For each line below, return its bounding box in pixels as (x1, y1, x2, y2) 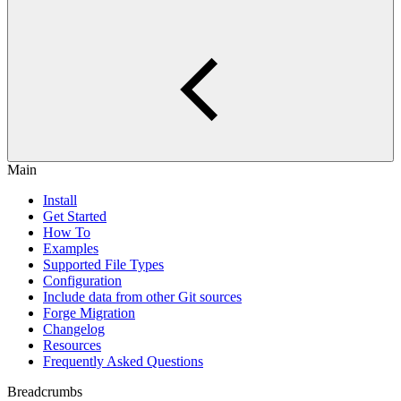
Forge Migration (43, 305, 135, 320)
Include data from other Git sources (43, 289, 242, 304)
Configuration (43, 273, 122, 288)
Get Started (43, 209, 107, 224)
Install (43, 192, 77, 208)
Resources (43, 337, 101, 353)
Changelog (43, 321, 105, 337)
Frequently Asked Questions (43, 354, 203, 369)
